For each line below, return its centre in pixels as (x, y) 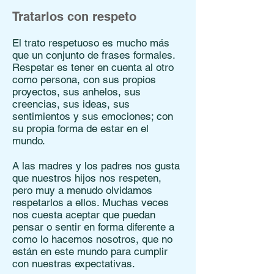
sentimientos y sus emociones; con (93, 116)
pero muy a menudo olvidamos (82, 190)
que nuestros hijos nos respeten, (87, 178)
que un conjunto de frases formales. (94, 55)
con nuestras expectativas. (74, 264)
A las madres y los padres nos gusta (96, 166)
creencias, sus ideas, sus (71, 104)
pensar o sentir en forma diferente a (93, 227)
